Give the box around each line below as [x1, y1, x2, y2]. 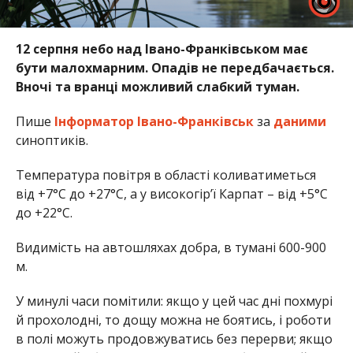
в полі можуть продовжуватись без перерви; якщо [15, 330, 333, 348]
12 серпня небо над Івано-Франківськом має [15, 40, 308, 58]
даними [273, 113, 326, 131]
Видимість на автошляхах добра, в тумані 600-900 [15, 239, 326, 257]
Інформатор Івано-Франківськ [54, 113, 254, 131]
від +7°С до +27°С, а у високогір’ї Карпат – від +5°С [15, 185, 328, 203]
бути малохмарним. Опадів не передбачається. [15, 59, 334, 77]
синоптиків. [15, 132, 88, 150]
